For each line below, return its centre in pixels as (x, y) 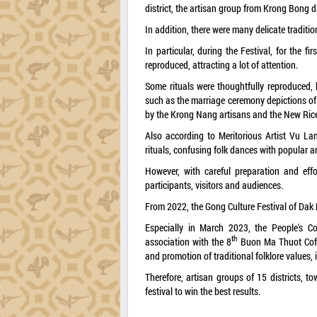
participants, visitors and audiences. (214, 185)
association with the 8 (189, 241)
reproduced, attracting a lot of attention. (222, 64)
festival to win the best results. (203, 291)
